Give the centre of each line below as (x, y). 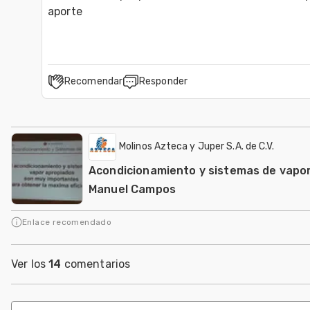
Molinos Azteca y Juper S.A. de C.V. (197, 146)
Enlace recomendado (67, 222)
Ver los (30, 264)
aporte (65, 11)
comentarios (96, 264)
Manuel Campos (132, 189)
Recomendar (93, 81)
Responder (163, 81)
